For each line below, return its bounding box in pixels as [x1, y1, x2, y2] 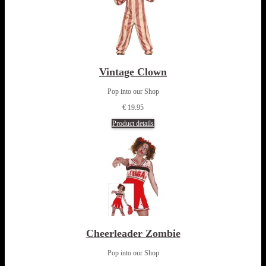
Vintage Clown [99, 66, 167, 78]
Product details [112, 119, 154, 128]
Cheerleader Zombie [85, 227, 180, 239]
